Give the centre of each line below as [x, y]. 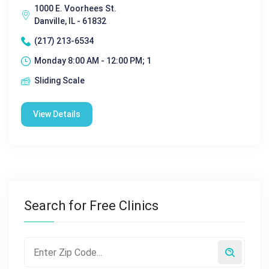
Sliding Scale [59, 80]
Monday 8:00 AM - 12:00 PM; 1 [93, 61]
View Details [57, 114]
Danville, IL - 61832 [70, 21]
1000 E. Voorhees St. [75, 8]
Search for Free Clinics [91, 206]
